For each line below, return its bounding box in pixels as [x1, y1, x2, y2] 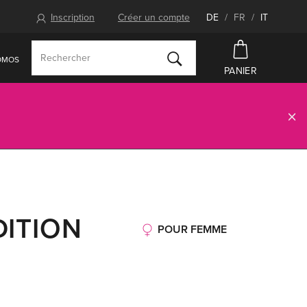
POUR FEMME [158, 223, 227, 236]
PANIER [224, 64, 257, 77]
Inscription [51, 12, 95, 23]
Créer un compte [118, 12, 190, 23]
